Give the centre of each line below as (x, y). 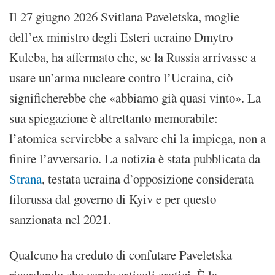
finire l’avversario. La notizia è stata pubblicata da (135, 158)
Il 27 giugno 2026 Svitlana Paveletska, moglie (124, 16)
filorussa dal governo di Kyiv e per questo (113, 199)
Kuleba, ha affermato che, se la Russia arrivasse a (133, 57)
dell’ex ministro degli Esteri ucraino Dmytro (121, 37)
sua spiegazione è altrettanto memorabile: (114, 118)
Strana (25, 178)
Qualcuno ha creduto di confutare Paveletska (121, 254)
